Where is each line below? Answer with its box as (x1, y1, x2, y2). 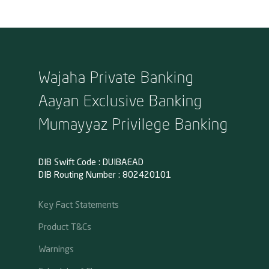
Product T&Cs (38, 220, 91, 232)
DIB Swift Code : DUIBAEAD (38, 158, 144, 168)
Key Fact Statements (38, 198, 119, 210)
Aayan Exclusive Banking (38, 89, 202, 110)
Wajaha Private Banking (38, 66, 194, 86)
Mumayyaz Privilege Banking (38, 113, 228, 133)
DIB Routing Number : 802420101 (38, 171, 171, 180)
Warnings (38, 243, 74, 254)
